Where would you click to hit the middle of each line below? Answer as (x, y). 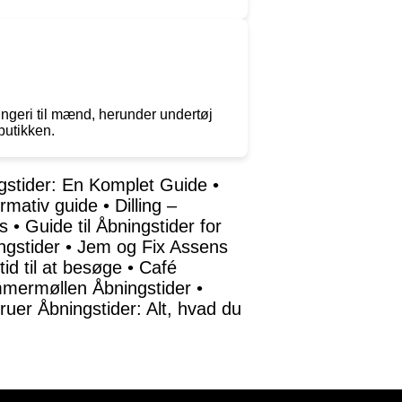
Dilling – (146, 206)
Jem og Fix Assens (153, 247)
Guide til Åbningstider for (123, 227)
